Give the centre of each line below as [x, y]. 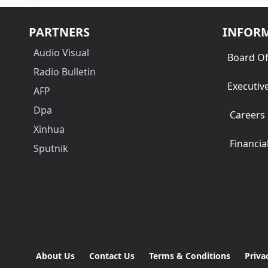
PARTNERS [59, 32]
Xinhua [49, 129]
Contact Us [112, 255]
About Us [55, 255]
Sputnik [51, 148]
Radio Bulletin [65, 71]
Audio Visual [61, 52]
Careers [247, 115]
